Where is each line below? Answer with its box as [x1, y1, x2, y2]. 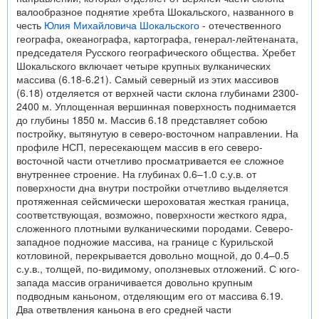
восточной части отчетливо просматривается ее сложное [16, 153, 284, 167]
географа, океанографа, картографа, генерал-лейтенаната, [16, 31, 298, 46]
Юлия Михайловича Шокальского [44, 18, 199, 32]
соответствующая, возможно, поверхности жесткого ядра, [16, 207, 287, 221]
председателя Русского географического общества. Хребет [16, 45, 296, 59]
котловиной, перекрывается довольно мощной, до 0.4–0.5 [16, 248, 289, 262]
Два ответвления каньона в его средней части [16, 302, 231, 316]
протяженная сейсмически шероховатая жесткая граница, [16, 194, 289, 208]
